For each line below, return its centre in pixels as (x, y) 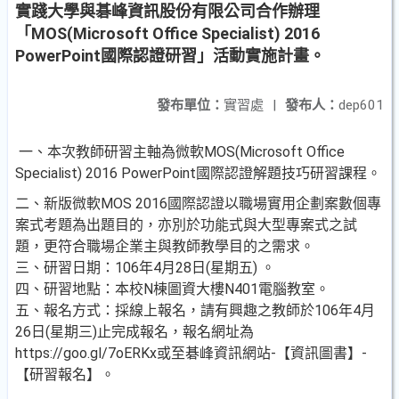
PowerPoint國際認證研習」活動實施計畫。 (170, 56)
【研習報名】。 (65, 375)
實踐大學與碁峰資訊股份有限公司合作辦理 (167, 11)
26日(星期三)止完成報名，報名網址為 (134, 332)
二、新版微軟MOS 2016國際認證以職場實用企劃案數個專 (198, 204)
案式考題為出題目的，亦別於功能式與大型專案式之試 (186, 225)
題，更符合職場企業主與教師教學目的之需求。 (165, 246)
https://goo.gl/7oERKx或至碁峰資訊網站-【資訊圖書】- (191, 353)
